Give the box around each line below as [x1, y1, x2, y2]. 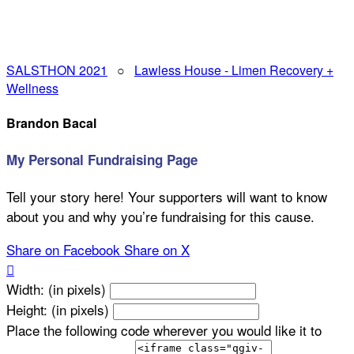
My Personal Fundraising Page [6, 149, 198, 169]
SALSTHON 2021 [6, 61, 107, 79]
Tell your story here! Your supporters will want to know [6, 186, 327, 207]
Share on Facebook [6, 239, 120, 260]
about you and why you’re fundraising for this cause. [6, 206, 314, 227]
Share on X [124, 239, 190, 260]
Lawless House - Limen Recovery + [134, 61, 333, 79]
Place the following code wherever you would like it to [6, 320, 322, 341]
